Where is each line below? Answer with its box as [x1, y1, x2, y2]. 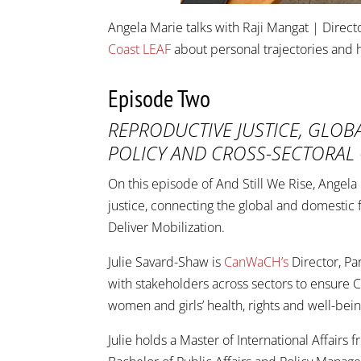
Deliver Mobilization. [108, 218, 226, 236]
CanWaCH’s [224, 252, 289, 271]
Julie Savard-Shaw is [108, 252, 225, 271]
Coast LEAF [108, 39, 172, 58]
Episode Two [108, 81, 211, 114]
